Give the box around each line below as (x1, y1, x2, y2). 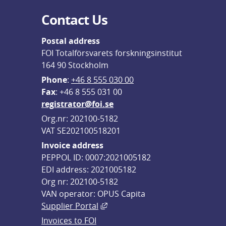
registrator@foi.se (41, 98, 114, 109)
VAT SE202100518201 (41, 125, 121, 136)
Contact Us (41, 11, 107, 29)
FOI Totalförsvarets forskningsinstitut (41, 47, 182, 59)
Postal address (41, 35, 100, 46)
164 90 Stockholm (41, 60, 108, 71)
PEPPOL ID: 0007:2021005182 (41, 152, 151, 163)
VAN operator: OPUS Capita (41, 188, 145, 199)
